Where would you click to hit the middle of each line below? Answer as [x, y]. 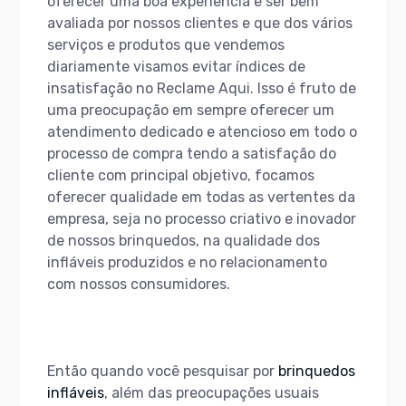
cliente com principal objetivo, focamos [181, 175]
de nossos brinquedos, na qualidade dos [184, 241]
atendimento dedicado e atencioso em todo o [202, 132]
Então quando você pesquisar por [163, 371]
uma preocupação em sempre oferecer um [191, 110]
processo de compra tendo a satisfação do [192, 154]
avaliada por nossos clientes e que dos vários [200, 23]
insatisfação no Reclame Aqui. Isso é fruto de [202, 88]
